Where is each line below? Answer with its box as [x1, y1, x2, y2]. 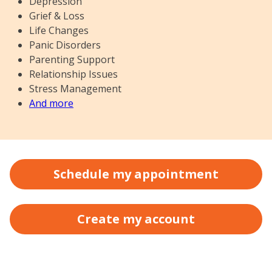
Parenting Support [29, 53, 115, 66]
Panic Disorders [29, 38, 101, 52]
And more [29, 97, 73, 110]
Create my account [77, 211, 195, 227]
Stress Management [29, 82, 121, 95]
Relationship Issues [29, 67, 118, 81]
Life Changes [29, 24, 89, 37]
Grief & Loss [29, 9, 84, 22]
